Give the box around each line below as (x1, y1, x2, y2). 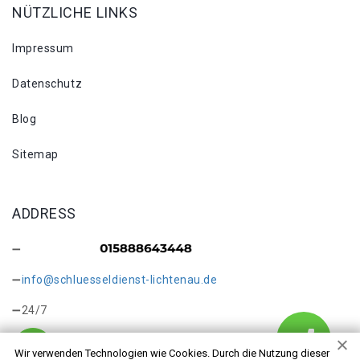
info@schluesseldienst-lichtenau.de (21, 273, 218, 286)
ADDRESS (12, 205, 76, 222)
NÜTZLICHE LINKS (12, 4, 138, 21)
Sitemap (12, 148, 59, 161)
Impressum (12, 42, 75, 55)
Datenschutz (12, 77, 83, 90)
